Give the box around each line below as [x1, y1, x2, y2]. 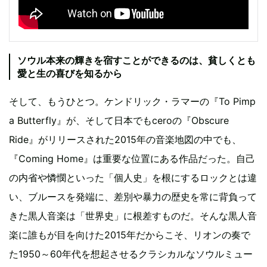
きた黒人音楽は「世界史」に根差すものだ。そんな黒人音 [9, 210, 257, 222]
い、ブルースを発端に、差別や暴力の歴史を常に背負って [9, 191, 257, 203]
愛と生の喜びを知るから [17, 67, 122, 80]
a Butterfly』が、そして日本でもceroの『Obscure [9, 114, 229, 127]
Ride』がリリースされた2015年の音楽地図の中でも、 [9, 133, 241, 146]
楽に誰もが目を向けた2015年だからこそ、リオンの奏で [9, 229, 250, 241]
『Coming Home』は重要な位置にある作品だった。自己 [9, 153, 255, 165]
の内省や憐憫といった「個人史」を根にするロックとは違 [9, 172, 257, 184]
